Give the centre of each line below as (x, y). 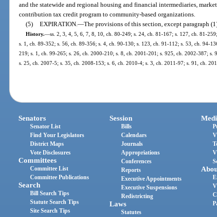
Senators (32, 118)
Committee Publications (60, 177)
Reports (131, 170)
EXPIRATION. (58, 24)
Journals (132, 144)
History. (35, 34)
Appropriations (141, 152)
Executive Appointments (152, 178)
